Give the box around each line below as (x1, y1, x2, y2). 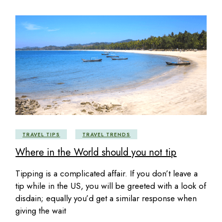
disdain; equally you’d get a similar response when (15, 192, 197, 204)
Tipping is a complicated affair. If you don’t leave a (15, 167, 198, 179)
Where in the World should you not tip (15, 145, 177, 160)
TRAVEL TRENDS (82, 130, 131, 138)
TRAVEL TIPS (22, 130, 60, 138)
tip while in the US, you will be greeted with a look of (15, 179, 207, 192)
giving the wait (15, 204, 66, 217)
